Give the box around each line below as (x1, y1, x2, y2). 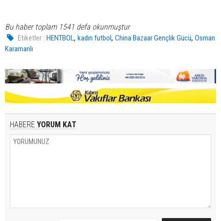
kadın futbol (77, 33, 112, 42)
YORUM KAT (35, 119, 76, 129)
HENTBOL (46, 33, 74, 42)
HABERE (10, 119, 35, 129)
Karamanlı (5, 44, 33, 53)
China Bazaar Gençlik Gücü (115, 33, 192, 42)
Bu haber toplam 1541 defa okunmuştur (5, 22, 130, 32)
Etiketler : (18, 33, 45, 42)
